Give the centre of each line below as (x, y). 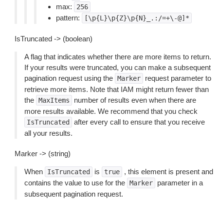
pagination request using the (70, 78)
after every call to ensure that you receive (138, 122)
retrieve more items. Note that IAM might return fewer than (117, 89)
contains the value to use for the (76, 183)
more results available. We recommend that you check (111, 111)
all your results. (48, 133)
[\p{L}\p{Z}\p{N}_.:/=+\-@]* (137, 18)
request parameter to (177, 78)
